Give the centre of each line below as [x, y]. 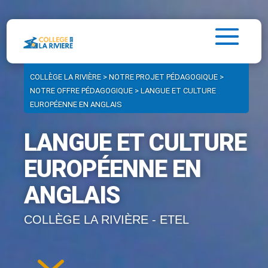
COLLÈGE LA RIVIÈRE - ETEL [106, 220]
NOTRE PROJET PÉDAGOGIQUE [163, 77]
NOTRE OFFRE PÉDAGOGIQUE [81, 91]
